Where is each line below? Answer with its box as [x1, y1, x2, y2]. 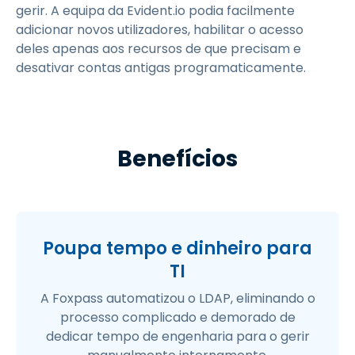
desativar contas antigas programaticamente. [16, 58, 306, 77]
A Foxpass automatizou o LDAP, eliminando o [40, 288, 315, 307]
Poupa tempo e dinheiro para [43, 235, 312, 261]
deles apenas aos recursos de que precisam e [16, 39, 301, 58]
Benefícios [117, 143, 238, 174]
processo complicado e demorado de [59, 307, 296, 326]
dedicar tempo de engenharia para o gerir [45, 326, 310, 345]
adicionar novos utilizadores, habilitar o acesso [16, 20, 303, 39]
